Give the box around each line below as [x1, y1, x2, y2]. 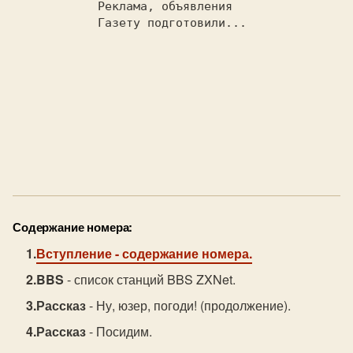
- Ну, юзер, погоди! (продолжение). [86, 296, 292, 314]
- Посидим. [86, 322, 153, 340]
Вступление [36, 244, 113, 262]
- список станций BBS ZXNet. [64, 270, 236, 288]
